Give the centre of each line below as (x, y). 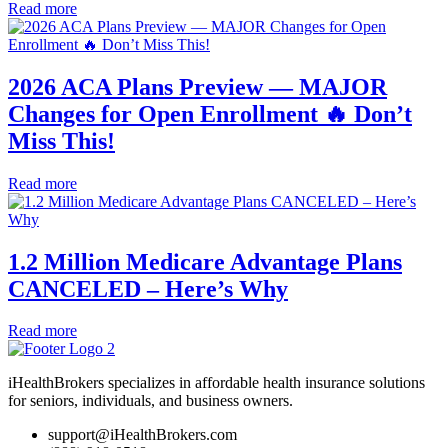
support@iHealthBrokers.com (142, 435)
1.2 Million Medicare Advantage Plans (205, 261)
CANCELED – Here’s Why (148, 288)
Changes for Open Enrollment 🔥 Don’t (210, 113)
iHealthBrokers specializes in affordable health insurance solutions (216, 383)
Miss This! (61, 140)
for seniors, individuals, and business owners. (150, 401)
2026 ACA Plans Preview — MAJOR (197, 86)
